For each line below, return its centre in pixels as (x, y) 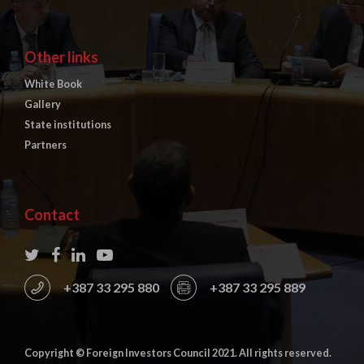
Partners (45, 145)
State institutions (68, 125)
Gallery (43, 104)
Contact (52, 214)
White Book (53, 84)
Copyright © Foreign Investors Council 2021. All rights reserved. (178, 353)
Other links (61, 56)
